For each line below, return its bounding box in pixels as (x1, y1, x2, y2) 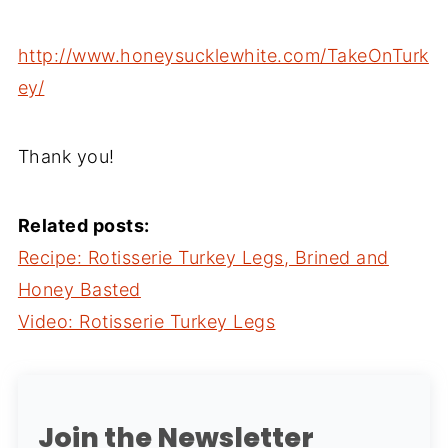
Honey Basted (17, 279, 141, 300)
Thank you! (17, 146, 115, 167)
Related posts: (17, 215, 150, 236)
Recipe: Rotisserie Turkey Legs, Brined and (17, 247, 389, 268)
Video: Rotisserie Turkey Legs (17, 311, 276, 332)
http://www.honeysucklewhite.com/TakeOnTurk (17, 45, 429, 66)
